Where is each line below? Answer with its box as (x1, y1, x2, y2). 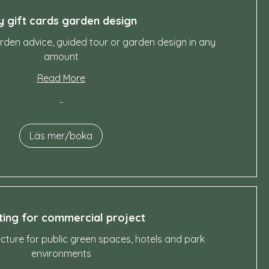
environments (31, 247, 91, 259)
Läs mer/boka (29, 130, 92, 142)
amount (43, 50, 79, 62)
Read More (37, 72, 85, 84)
